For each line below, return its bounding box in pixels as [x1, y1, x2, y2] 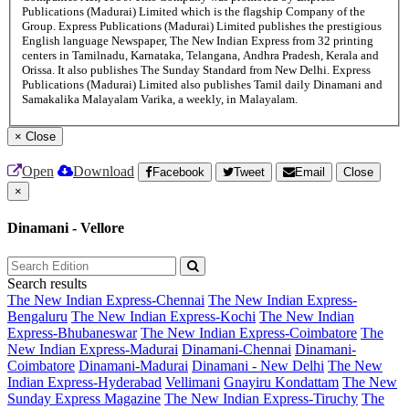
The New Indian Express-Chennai [7, 291, 204, 308]
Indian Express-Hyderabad [7, 373, 162, 390]
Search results [7, 275, 87, 291]
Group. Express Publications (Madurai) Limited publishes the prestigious [22, 19, 382, 34]
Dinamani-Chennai [182, 341, 291, 357]
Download [73, 163, 134, 180]
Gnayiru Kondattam [224, 373, 339, 390]
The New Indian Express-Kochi [71, 308, 256, 324]
